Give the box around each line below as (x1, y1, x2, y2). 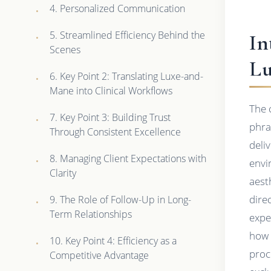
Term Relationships (50, 207, 132, 221)
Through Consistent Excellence (50, 125, 181, 139)
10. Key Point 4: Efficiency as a (50, 233, 177, 247)
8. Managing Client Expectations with (50, 151, 207, 165)
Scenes (50, 42, 81, 56)
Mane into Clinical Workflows (50, 83, 173, 97)
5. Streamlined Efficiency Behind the (50, 28, 206, 42)
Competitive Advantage (50, 248, 149, 262)
